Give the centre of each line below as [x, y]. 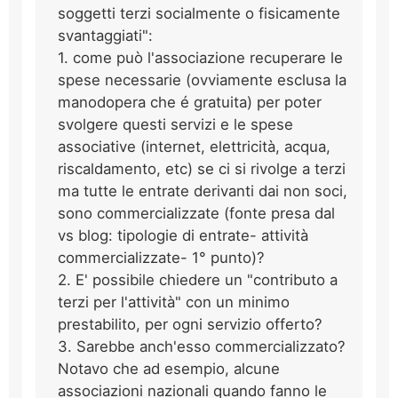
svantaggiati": [105, 35]
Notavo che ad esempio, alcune [169, 368]
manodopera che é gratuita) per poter [190, 102]
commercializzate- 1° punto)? [161, 257]
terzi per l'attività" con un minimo [174, 302]
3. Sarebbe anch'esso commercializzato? [202, 346]
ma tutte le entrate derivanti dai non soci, [203, 191]
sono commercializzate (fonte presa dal [196, 213]
